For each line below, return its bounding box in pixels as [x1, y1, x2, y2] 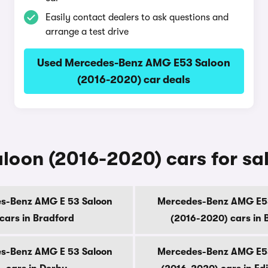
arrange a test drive [45, 26, 129, 37]
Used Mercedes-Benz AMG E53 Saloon [37, 57, 231, 69]
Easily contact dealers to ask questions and [45, 12, 229, 23]
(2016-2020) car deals [77, 74, 191, 86]
